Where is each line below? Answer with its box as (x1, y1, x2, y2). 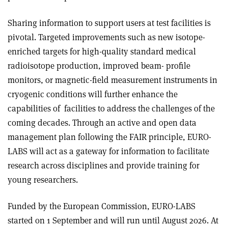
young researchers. (8, 174, 78, 186)
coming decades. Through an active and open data (8, 117, 196, 129)
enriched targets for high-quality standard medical (8, 46, 196, 58)
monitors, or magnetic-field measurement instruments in (8, 74, 217, 86)
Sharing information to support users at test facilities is (8, 17, 211, 29)
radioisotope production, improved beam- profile (8, 60, 190, 72)
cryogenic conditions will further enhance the (8, 89, 178, 100)
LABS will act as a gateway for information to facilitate (8, 146, 209, 157)
